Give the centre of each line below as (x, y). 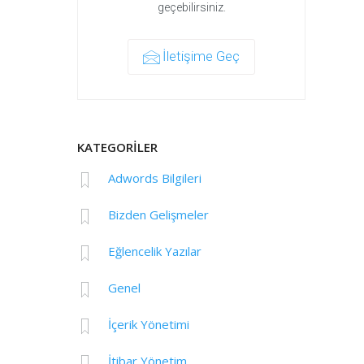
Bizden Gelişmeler (158, 215)
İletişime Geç (201, 56)
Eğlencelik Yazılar (154, 251)
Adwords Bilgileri (154, 178)
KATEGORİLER (118, 147)
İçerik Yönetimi (148, 325)
